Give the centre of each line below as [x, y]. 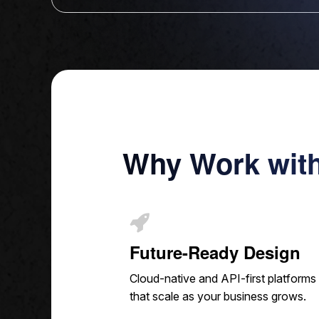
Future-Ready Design [215, 252]
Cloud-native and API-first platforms [223, 279]
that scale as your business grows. [218, 297]
